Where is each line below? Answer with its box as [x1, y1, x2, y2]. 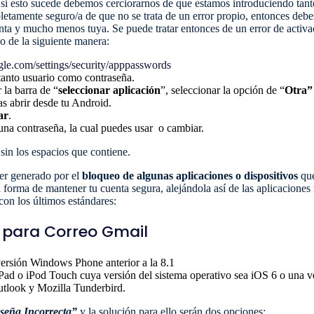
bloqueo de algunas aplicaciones [82, 170, 233, 182]
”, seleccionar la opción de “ [161, 84, 285, 96]
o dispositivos [235, 170, 298, 182]
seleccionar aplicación [58, 84, 161, 96]
